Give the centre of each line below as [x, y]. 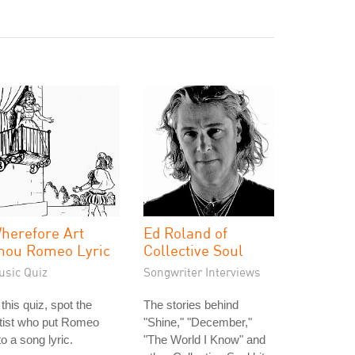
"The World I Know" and [204, 340]
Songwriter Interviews [202, 272]
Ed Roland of [185, 233]
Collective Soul [193, 250]
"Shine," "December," [198, 322]
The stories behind [191, 305]
